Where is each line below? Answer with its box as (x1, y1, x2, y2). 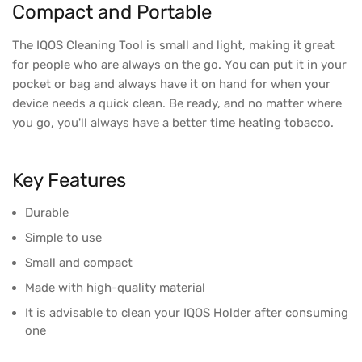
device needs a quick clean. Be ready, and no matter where (12, 96, 342, 112)
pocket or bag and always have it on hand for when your (12, 77, 330, 92)
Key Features (12, 169, 126, 192)
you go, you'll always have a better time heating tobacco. (12, 116, 337, 131)
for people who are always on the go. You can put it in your (12, 57, 347, 73)
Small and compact (25, 255, 133, 271)
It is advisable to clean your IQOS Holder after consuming (25, 305, 348, 321)
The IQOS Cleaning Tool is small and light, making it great (12, 38, 335, 53)
